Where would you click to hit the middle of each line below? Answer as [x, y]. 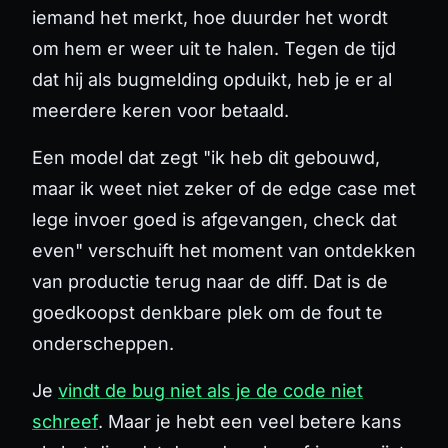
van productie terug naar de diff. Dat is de [210, 281]
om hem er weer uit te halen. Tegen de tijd [214, 48]
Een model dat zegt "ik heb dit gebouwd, [206, 157]
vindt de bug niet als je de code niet [210, 390]
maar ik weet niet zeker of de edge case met [224, 188]
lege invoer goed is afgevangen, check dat [214, 219]
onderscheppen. [103, 343]
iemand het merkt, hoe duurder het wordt [210, 17]
